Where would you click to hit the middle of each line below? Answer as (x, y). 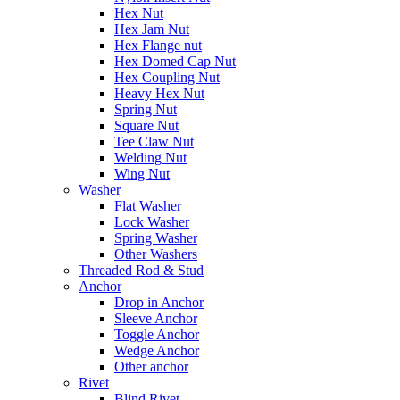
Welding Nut (150, 158)
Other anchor (151, 367)
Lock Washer (152, 222)
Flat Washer (148, 206)
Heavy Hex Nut (159, 93)
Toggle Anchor (157, 334)
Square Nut (146, 125)
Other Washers (156, 254)
